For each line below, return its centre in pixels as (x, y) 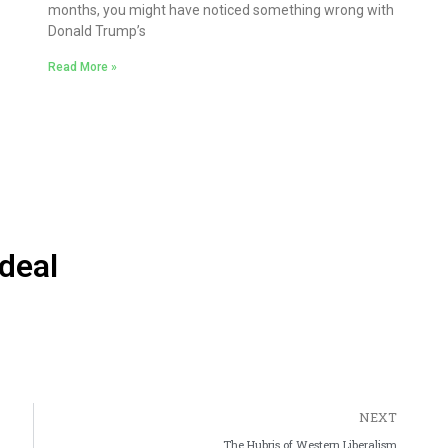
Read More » (82, 67)
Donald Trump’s (97, 31)
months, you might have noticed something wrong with (221, 10)
